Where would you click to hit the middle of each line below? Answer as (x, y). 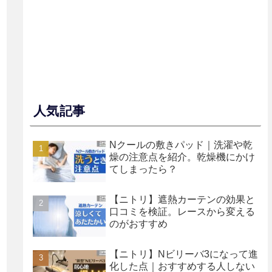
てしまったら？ (144, 169)
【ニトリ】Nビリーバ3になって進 (184, 254)
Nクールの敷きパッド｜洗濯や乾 (181, 144)
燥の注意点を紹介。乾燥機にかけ (182, 157)
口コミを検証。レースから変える (182, 211)
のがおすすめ (139, 223)
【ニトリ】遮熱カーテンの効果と (182, 199)
